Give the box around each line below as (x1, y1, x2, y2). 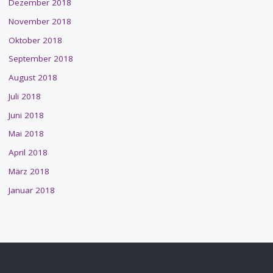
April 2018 (8, 147, 48, 158)
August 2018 (8, 72, 57, 83)
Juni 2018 (8, 109, 44, 121)
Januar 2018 (8, 184, 55, 196)
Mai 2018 (8, 128, 44, 140)
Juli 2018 (8, 90, 41, 102)
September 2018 (8, 53, 73, 65)
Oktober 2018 (8, 34, 62, 46)
